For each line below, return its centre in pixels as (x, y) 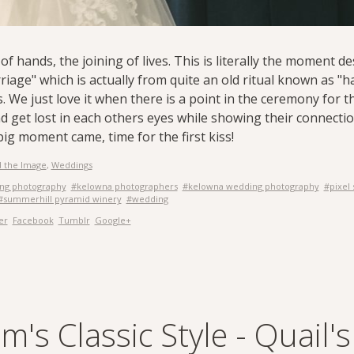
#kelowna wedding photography (250, 186)
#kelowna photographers (124, 186)
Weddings (72, 165)
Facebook (33, 220)
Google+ (113, 220)
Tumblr (74, 220)
